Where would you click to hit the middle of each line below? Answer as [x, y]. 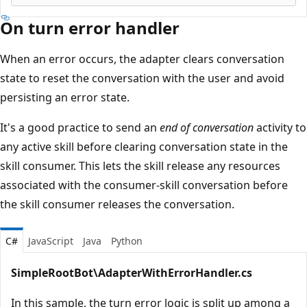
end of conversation [207, 127]
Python [127, 241]
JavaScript [51, 241]
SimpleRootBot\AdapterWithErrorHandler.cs [132, 272]
